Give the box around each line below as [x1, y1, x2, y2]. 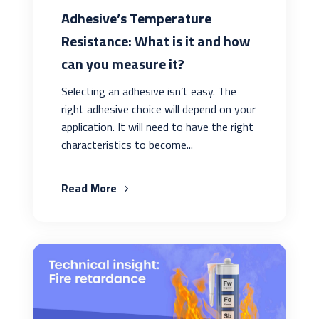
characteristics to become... [61, 136, 193, 154]
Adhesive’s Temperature [61, 7, 211, 30]
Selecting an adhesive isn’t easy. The [61, 83, 236, 100]
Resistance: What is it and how [61, 30, 250, 53]
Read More [61, 179, 120, 197]
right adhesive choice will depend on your [61, 100, 256, 118]
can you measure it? [61, 53, 184, 75]
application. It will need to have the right [61, 118, 253, 136]
